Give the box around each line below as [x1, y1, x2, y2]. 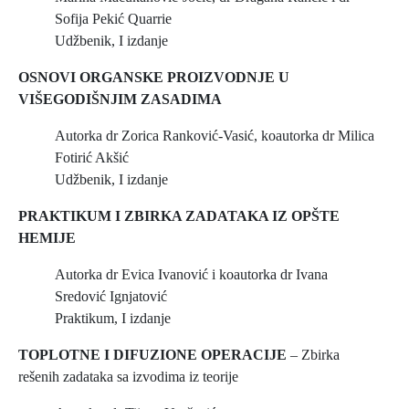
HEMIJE [18, 230, 76, 246]
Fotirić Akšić [55, 150, 129, 165]
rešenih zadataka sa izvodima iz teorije [18, 369, 238, 384]
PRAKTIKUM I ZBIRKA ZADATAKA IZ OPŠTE [18, 208, 340, 224]
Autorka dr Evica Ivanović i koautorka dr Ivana [55, 267, 328, 282]
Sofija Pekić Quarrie [55, 11, 172, 26]
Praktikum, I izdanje [55, 310, 171, 326]
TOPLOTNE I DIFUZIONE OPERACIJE [18, 347, 287, 362]
